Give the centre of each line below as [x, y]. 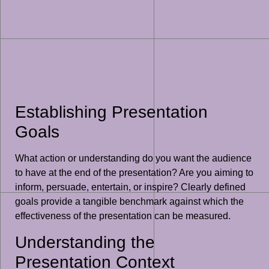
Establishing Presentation [111, 112]
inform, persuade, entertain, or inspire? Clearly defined [130, 187]
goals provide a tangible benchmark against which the [129, 202]
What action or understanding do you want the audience [133, 159]
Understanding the [85, 242]
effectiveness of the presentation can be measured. [123, 216]
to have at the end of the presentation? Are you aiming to [134, 173]
